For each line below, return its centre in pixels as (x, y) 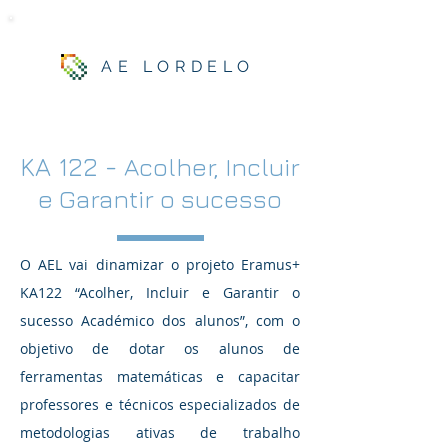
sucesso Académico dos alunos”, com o (160, 320)
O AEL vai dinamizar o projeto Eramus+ (160, 264)
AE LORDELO (178, 66)
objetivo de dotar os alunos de (160, 348)
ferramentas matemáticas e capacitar (160, 376)
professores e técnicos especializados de (160, 404)
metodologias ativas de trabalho (160, 432)
